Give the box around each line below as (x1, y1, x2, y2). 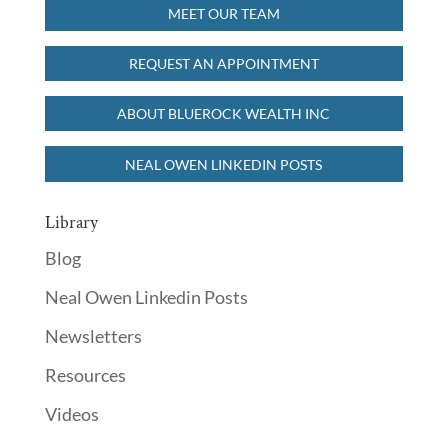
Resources (44, 363, 126, 386)
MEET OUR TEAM (167, 4, 280, 22)
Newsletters (44, 324, 142, 347)
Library (44, 210, 98, 234)
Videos (44, 402, 99, 425)
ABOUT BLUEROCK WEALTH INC (117, 105, 331, 123)
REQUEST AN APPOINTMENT (128, 54, 319, 72)
